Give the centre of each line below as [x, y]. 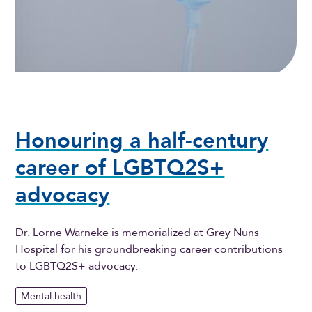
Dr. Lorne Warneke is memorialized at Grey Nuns [138, 233]
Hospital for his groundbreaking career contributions [149, 250]
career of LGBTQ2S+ [120, 167]
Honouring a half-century [142, 140]
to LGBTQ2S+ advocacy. [77, 266]
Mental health [52, 296]
